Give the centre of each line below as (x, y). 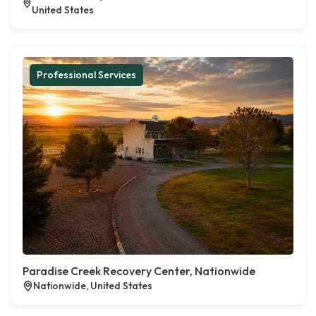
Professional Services (86, 75)
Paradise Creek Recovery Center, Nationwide (139, 271)
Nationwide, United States (93, 286)
